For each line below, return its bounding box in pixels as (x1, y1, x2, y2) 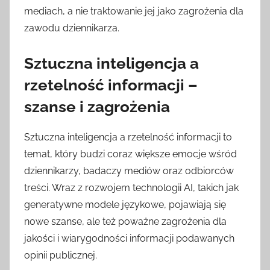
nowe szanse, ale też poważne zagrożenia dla (24, 216, 227, 228)
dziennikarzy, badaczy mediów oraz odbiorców (24, 165, 234, 177)
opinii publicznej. (24, 250, 97, 262)
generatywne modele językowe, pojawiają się (24, 199, 226, 211)
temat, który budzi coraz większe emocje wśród (24, 148, 237, 160)
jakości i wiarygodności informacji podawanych (24, 233, 234, 245)
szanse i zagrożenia (24, 97, 170, 116)
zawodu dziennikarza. (24, 22, 119, 34)
